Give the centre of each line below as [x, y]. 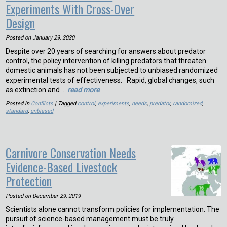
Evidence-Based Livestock [62, 166]
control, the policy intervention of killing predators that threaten [106, 61]
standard [17, 111]
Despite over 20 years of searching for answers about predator [106, 51]
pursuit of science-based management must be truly [90, 219]
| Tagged [66, 103]
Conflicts [42, 103]
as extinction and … [37, 89]
